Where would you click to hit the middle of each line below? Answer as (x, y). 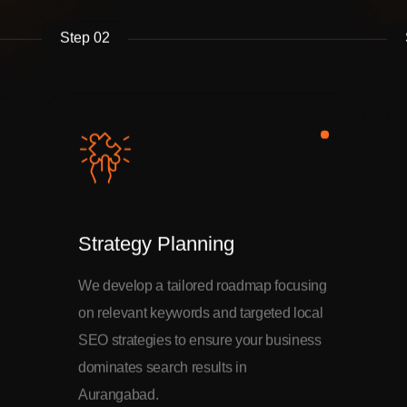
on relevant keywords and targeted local (201, 314)
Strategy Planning (156, 245)
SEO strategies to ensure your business (200, 341)
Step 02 (85, 39)
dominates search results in (163, 368)
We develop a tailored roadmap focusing (203, 287)
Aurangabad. (119, 396)
